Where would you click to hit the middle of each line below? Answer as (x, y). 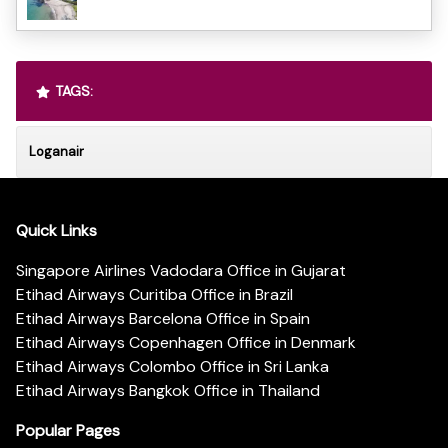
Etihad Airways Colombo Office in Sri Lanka (172, 367)
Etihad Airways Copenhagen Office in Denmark (186, 343)
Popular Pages (68, 431)
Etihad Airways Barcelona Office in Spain (163, 319)
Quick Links (56, 231)
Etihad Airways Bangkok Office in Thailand (168, 391)
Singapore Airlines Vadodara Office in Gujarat (181, 271)
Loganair (56, 151)
